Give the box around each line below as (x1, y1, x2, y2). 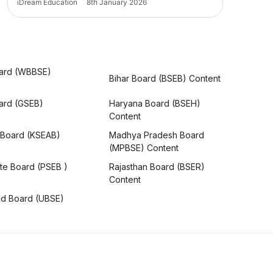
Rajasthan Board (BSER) (108, 161, 205, 172)
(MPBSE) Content (108, 143, 179, 154)
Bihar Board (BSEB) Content (108, 73, 221, 83)
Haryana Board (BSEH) (108, 98, 200, 109)
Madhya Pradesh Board (108, 130, 204, 141)
